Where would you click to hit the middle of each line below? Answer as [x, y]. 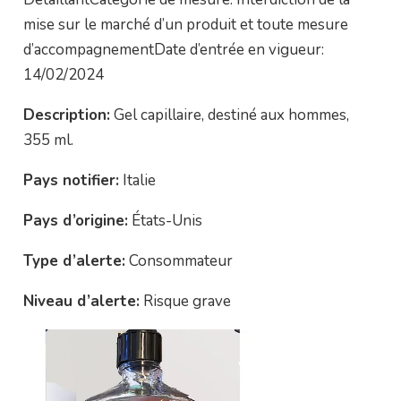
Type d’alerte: [74, 261]
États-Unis [165, 221]
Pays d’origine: [75, 221]
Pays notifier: [71, 180]
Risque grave [185, 301]
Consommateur [179, 261]
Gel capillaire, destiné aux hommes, [229, 115]
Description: [66, 115]
